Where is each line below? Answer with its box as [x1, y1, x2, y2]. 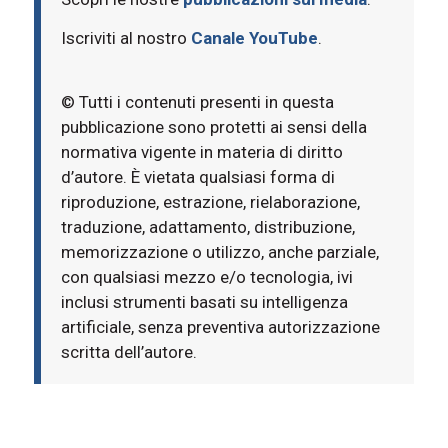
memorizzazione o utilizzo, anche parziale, [60, 241, 379, 262]
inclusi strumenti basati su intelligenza [60, 291, 348, 312]
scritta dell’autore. [60, 341, 197, 362]
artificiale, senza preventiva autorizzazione [60, 316, 380, 337]
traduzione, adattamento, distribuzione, [60, 216, 355, 237]
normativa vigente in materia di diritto [60, 141, 343, 162]
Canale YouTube [190, 28, 318, 48]
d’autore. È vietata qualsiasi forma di [60, 166, 335, 187]
